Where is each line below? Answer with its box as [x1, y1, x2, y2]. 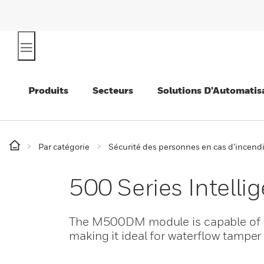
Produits [28, 84, 68, 96]
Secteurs [93, 84, 133, 96]
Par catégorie [38, 141, 90, 151]
